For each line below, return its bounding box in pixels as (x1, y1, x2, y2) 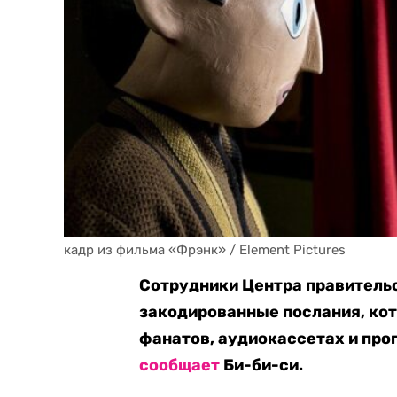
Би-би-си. (220, 355, 304, 375)
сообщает (139, 355, 221, 375)
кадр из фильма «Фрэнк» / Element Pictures (64, 242, 346, 258)
